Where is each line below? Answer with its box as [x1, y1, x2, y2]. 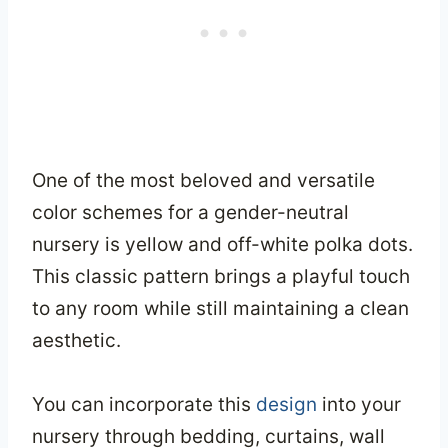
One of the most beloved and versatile [32, 169, 375, 193]
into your [317, 393, 401, 417]
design [256, 393, 317, 417]
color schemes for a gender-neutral [32, 201, 349, 225]
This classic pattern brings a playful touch [32, 265, 410, 289]
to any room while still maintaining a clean [32, 297, 409, 321]
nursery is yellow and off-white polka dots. [32, 233, 413, 257]
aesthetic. [32, 329, 121, 353]
